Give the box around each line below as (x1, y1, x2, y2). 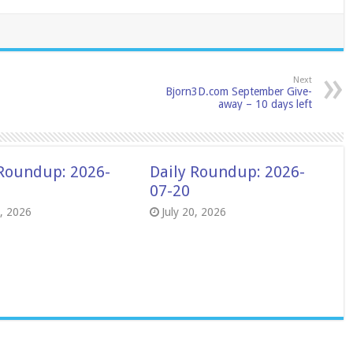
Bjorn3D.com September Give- (165, 85, 312, 98)
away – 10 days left (217, 98, 312, 110)
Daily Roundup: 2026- (149, 162, 305, 181)
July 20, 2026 (161, 206, 226, 218)
